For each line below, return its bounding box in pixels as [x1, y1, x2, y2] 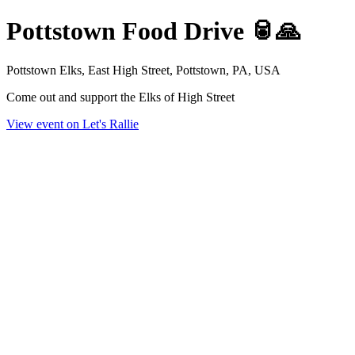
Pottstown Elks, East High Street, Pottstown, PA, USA [6, 63, 281, 77]
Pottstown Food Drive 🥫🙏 [6, 17, 301, 46]
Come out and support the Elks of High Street [6, 90, 235, 104]
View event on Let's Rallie [6, 116, 139, 131]
